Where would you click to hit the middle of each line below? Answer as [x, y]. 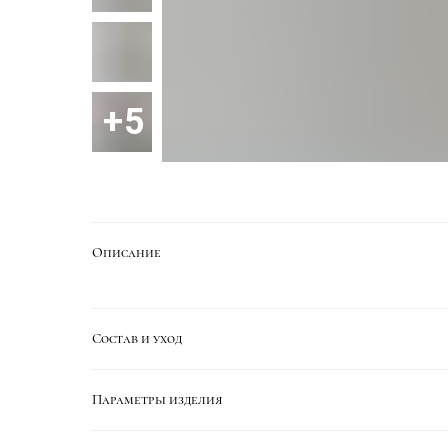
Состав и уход [137, 338]
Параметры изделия [157, 399]
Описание [126, 252]
